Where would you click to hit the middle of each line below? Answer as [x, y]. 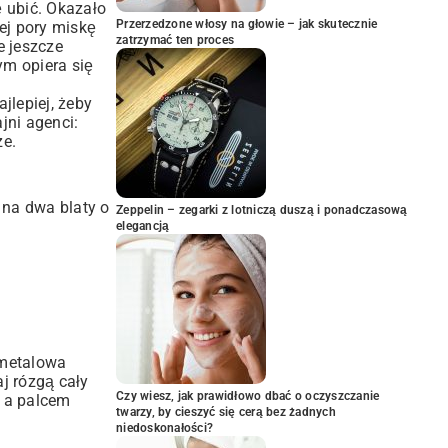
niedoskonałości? [164, 428]
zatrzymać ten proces [175, 40]
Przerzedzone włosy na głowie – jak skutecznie [247, 24]
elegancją [143, 226]
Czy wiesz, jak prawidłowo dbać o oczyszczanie [248, 396]
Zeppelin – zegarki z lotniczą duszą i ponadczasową [262, 210]
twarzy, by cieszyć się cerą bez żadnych [226, 412]
